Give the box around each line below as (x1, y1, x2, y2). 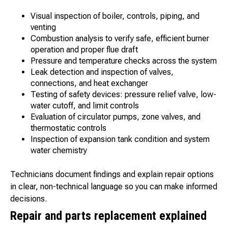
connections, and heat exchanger (31, 78, 148, 89)
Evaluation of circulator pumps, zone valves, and (31, 112, 201, 122)
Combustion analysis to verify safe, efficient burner (31, 34, 209, 44)
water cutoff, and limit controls (31, 101, 139, 111)
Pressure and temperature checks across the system (31, 56, 217, 66)
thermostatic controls (31, 123, 106, 133)
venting (31, 22, 56, 33)
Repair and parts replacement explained (10, 209, 207, 223)
